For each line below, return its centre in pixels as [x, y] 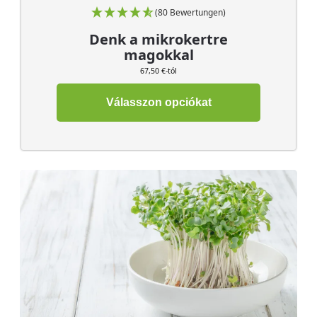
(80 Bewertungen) [190, 13]
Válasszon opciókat [158, 103]
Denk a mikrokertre [158, 40]
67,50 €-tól [158, 70]
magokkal [158, 55]
